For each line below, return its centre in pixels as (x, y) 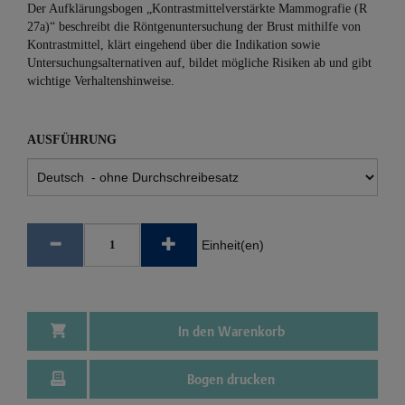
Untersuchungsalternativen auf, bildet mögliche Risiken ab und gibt (199, 63)
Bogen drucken (231, 379)
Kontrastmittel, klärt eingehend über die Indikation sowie (174, 45)
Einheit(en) (233, 245)
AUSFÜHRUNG (72, 140)
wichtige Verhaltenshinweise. (101, 81)
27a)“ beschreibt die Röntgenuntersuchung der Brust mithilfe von (194, 27)
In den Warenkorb (231, 331)
